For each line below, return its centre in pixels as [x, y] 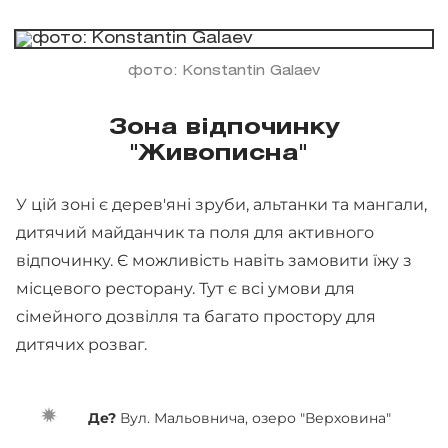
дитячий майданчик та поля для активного [195, 232]
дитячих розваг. [83, 344]
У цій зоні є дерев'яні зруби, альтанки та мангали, [221, 204]
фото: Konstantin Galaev [224, 71]
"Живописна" [218, 153]
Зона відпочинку [224, 127]
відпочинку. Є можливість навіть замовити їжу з [214, 260]
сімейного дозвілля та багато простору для [196, 316]
